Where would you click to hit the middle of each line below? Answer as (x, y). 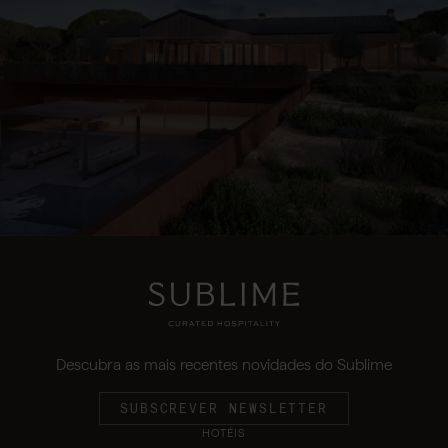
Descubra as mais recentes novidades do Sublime (224, 364)
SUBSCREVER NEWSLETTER (224, 408)
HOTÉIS (224, 432)
